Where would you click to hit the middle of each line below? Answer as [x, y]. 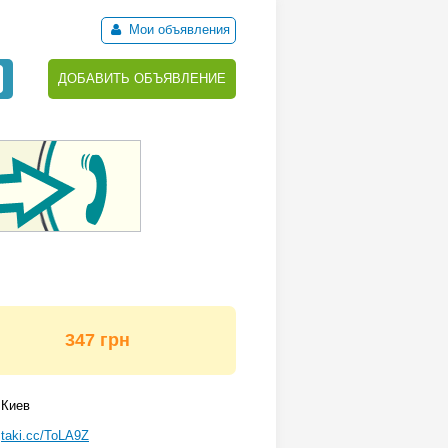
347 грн [97, 340]
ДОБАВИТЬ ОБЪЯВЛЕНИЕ [142, 78]
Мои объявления [177, 29]
